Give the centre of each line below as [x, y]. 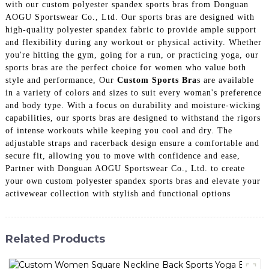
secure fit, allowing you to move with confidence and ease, [122, 156]
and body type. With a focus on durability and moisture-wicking [133, 105]
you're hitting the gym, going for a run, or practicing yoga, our [132, 55]
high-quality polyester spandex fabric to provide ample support [131, 29]
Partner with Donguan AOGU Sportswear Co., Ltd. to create [125, 168]
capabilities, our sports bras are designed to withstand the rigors [133, 118]
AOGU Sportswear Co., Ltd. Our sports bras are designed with [130, 17]
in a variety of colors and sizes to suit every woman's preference [133, 92]
